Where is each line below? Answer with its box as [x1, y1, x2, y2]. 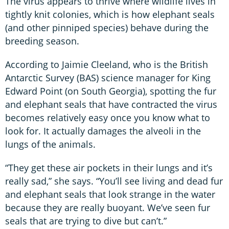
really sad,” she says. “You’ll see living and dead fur [5, 174, 223, 187]
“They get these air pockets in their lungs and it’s [5, 161, 213, 174]
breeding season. [5, 34, 79, 47]
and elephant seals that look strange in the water [5, 188, 215, 200]
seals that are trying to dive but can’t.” [5, 214, 167, 227]
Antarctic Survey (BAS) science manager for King [5, 71, 211, 84]
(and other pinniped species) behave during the [5, 21, 209, 34]
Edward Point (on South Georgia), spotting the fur [5, 84, 216, 97]
